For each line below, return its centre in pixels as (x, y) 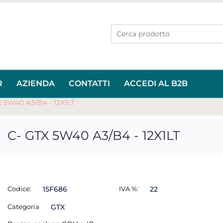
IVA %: (129, 189)
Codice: (19, 189)
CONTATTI (89, 83)
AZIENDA (36, 83)
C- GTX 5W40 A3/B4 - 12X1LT (94, 135)
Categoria (23, 207)
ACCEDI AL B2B (156, 83)
